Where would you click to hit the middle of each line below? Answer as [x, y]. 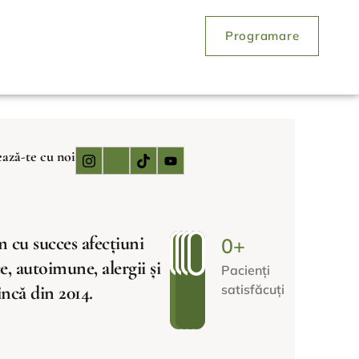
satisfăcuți [252, 289]
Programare [262, 36]
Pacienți [245, 270]
